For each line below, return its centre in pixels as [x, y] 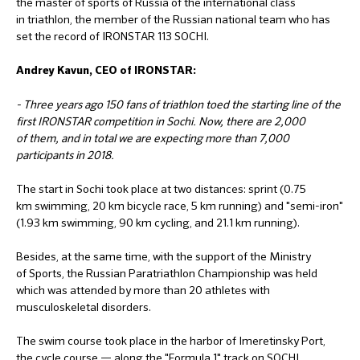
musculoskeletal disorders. [84, 307]
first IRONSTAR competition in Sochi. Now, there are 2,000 [161, 121]
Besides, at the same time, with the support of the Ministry [164, 256]
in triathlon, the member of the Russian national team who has [173, 19]
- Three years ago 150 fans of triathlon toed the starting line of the [178, 104]
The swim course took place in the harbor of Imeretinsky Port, [171, 341]
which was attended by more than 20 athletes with [143, 290]
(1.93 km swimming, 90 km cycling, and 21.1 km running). [158, 223]
